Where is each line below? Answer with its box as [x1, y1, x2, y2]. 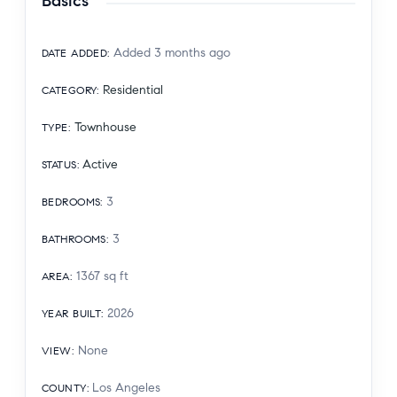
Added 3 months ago [113, 45, 231, 61]
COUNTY [42, 381, 87, 395]
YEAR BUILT [42, 307, 102, 321]
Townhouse [74, 120, 136, 136]
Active [82, 157, 119, 173]
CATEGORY [42, 83, 97, 97]
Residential [103, 82, 164, 98]
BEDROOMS [42, 195, 101, 209]
